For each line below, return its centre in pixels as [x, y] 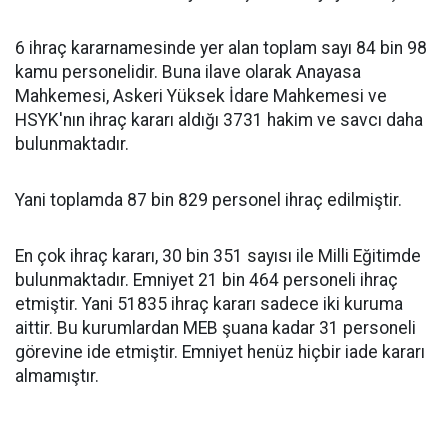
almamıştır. [57, 376]
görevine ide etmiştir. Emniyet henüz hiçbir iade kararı [220, 352]
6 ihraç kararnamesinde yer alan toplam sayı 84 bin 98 [221, 48]
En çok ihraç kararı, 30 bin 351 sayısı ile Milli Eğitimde [218, 256]
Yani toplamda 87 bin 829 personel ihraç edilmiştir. [208, 200]
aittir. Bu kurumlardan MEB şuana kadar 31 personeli [215, 328]
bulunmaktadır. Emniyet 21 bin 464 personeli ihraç [206, 280]
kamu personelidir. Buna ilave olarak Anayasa [188, 72]
